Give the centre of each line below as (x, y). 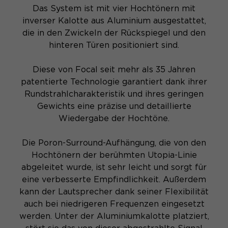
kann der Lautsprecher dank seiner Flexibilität (114, 192)
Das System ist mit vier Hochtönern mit (114, 9)
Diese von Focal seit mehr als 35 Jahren (114, 70)
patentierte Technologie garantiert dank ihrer (114, 82)
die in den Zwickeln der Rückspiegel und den (114, 33)
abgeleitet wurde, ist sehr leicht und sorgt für (114, 167)
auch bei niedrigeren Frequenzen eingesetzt (114, 204)
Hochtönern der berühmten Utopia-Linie (114, 155)
